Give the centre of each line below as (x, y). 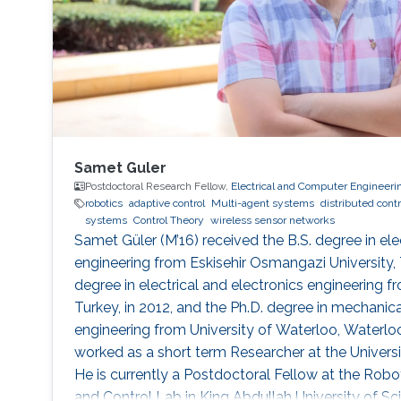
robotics (103, 204)
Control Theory (168, 221)
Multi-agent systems (262, 204)
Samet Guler (120, 168)
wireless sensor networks (272, 221)
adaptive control (166, 204)
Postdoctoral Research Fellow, (158, 187)
